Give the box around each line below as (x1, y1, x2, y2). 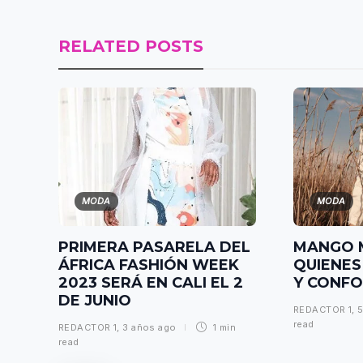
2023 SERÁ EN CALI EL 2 (58, 273, 243, 292)
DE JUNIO (58, 291, 135, 310)
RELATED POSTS (58, 36, 203, 57)
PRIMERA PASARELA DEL (58, 237, 250, 256)
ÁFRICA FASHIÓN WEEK (58, 255, 239, 274)
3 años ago (122, 321, 177, 333)
